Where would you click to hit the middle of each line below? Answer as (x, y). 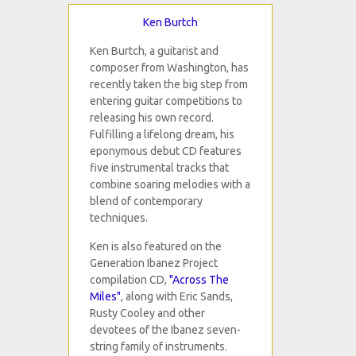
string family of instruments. (159, 347)
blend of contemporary (147, 201)
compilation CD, (130, 280)
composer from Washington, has (170, 68)
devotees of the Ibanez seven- (166, 330)
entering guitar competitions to (166, 101)
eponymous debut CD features (166, 151)
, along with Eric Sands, (177, 297)
